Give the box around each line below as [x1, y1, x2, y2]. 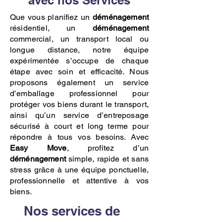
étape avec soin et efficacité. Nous [10, 67, 149, 76]
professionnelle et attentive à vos [10, 176, 149, 185]
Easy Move [10, 143, 67, 153]
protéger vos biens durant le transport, [10, 100, 149, 109]
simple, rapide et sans [65, 154, 149, 164]
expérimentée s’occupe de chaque [10, 56, 149, 65]
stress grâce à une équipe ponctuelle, [10, 165, 149, 174]
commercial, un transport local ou [10, 34, 149, 44]
